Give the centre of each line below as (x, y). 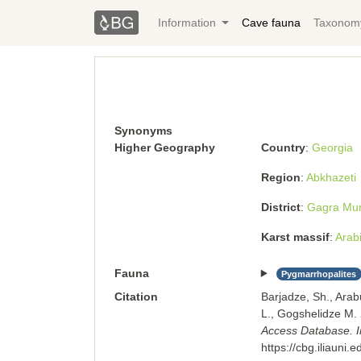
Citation (136, 297)
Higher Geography (165, 147)
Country (283, 147)
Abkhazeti (331, 177)
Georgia (332, 147)
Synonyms (143, 131)
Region (280, 177)
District (280, 207)
